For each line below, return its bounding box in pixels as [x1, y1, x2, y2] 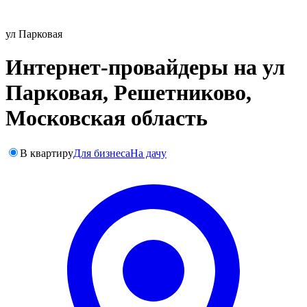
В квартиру [20, 147, 73, 159]
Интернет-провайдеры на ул [5, 55, 285, 80]
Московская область [5, 106, 208, 131]
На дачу [130, 147, 167, 159]
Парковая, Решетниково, [5, 80, 251, 106]
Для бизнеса [73, 147, 130, 159]
